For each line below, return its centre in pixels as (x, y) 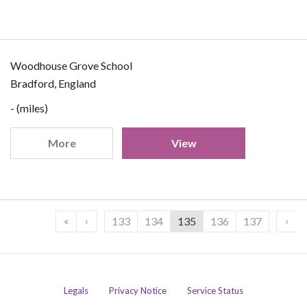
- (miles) (29, 108)
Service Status (215, 291)
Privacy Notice (138, 291)
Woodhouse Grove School (71, 65)
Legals (76, 291)
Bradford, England (53, 83)
